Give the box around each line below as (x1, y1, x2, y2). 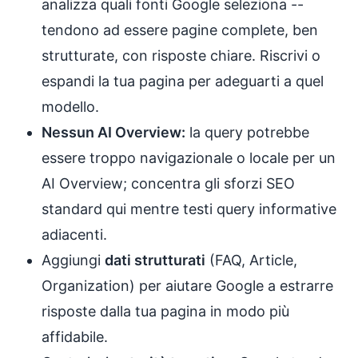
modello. (42, 98, 99, 115)
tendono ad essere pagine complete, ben (42, 22, 318, 38)
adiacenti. (42, 226, 107, 243)
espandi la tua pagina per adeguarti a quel (42, 73, 324, 89)
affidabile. (42, 328, 108, 345)
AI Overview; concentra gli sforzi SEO (42, 175, 295, 192)
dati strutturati (105, 252, 205, 268)
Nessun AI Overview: (42, 124, 185, 141)
